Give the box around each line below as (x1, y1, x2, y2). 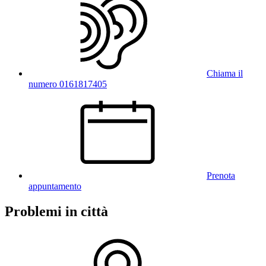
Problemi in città (5, 203, 108, 219)
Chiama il (207, 68, 243, 78)
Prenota (207, 170, 235, 180)
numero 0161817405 (28, 78, 107, 89)
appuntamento (28, 180, 81, 191)
